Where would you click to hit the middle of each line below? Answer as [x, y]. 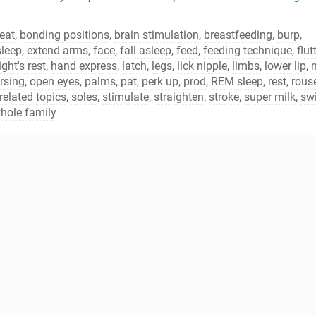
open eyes [55, 81]
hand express [84, 66]
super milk [270, 97]
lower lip [285, 66]
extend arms [57, 50]
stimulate [126, 97]
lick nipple [202, 66]
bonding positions [65, 35]
